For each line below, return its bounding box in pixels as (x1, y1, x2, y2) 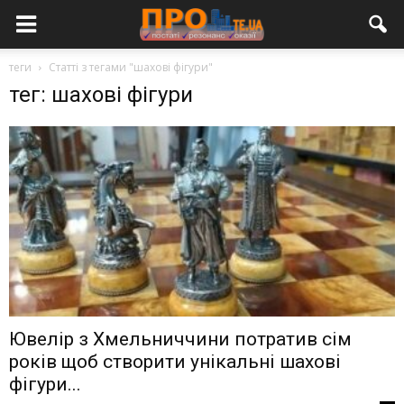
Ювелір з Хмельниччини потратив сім (9, 328, 352, 351)
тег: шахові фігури (9, 82, 193, 107)
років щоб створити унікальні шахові (9, 351, 341, 373)
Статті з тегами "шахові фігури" (49, 60, 213, 75)
